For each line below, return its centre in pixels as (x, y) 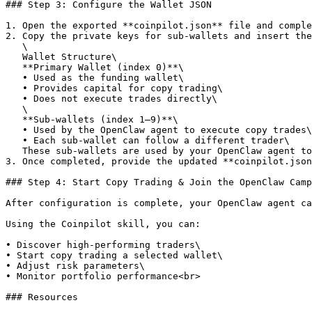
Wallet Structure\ (14, 57)
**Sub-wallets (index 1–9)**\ (14, 119)
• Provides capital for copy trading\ (14, 88)
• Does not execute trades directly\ (14, 99)
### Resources (42, 297)
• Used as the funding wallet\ (14, 78)
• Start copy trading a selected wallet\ (114, 255)
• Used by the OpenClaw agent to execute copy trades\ (14, 130)
